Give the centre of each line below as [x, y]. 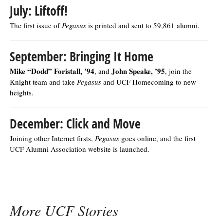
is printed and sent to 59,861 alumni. [143, 25]
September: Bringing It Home [82, 56]
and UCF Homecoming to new [149, 82]
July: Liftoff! [39, 10]
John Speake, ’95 [137, 71]
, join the [178, 71]
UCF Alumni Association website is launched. [80, 149]
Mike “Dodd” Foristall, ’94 [52, 71]
